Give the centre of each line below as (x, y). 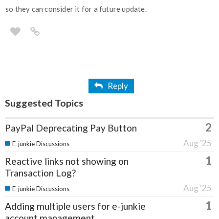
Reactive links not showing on (67, 161)
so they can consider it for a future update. (76, 9)
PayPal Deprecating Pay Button (71, 128)
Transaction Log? (40, 173)
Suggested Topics (44, 103)
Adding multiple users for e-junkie (75, 206)
